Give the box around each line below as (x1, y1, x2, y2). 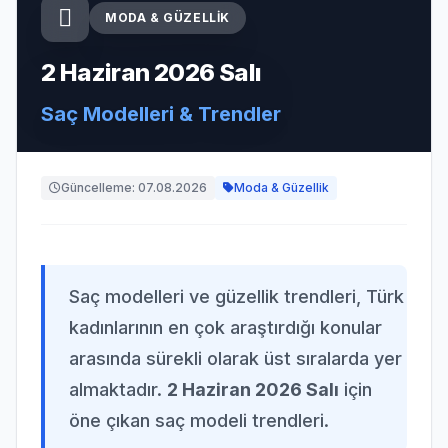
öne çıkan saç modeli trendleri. (69, 410, 329, 431)
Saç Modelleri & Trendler (41, 102, 281, 126)
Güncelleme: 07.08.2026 (61, 180, 207, 195)
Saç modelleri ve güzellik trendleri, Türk (69, 286, 404, 307)
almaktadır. (69, 379, 167, 400)
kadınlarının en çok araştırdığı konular (69, 317, 382, 338)
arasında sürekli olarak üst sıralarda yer (69, 348, 402, 369)
